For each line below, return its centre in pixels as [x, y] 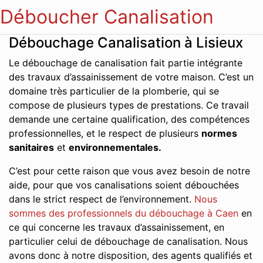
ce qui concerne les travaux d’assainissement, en [117, 227]
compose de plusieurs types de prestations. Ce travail [129, 105]
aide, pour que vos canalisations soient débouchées [124, 185]
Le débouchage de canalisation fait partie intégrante [126, 63]
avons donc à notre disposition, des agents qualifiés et [131, 255]
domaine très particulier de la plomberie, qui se [114, 91]
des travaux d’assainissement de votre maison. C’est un [131, 77]
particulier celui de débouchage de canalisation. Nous [128, 241]
